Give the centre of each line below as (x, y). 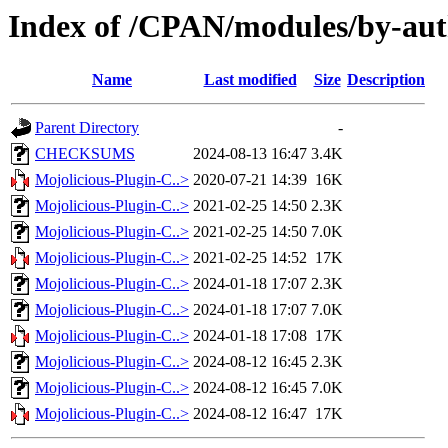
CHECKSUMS (85, 154)
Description (386, 80)
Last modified (250, 80)
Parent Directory (87, 128)
